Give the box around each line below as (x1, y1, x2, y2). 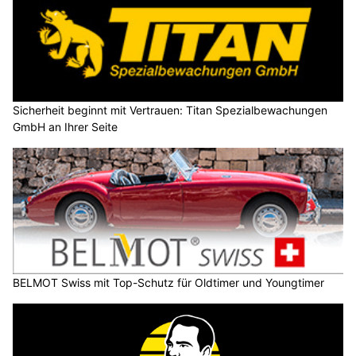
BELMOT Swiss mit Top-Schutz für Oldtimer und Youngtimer (13, 238, 324, 251)
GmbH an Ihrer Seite (13, 81, 118, 95)
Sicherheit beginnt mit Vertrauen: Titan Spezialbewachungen (13, 64, 327, 79)
